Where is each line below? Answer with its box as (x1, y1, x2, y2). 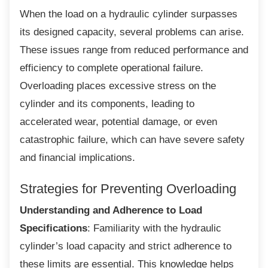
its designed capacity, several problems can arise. (20, 26, 244, 38)
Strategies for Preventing (20, 181, 163, 196)
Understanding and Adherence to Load (20, 205, 202, 216)
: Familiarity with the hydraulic (87, 223, 221, 234)
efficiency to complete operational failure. (20, 62, 203, 74)
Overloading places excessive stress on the (20, 80, 216, 92)
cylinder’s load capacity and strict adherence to (20, 240, 232, 252)
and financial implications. (20, 152, 135, 163)
